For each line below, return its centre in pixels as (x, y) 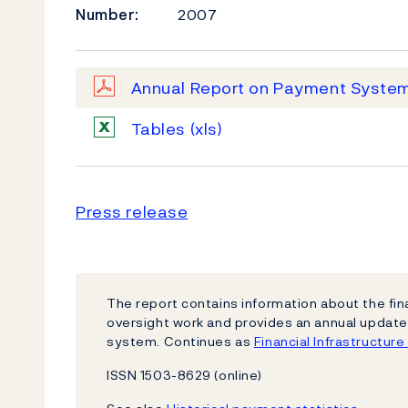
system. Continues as (180, 341)
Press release (132, 212)
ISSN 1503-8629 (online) (184, 375)
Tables (160, 129)
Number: (107, 15)
